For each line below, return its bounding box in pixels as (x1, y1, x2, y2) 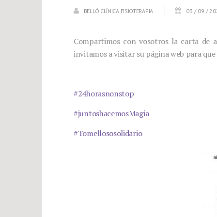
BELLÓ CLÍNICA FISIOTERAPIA (83, 7, 153, 15)
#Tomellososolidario (74, 128, 142, 139)
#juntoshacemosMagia (74, 108, 149, 119)
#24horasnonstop (74, 88, 134, 99)
